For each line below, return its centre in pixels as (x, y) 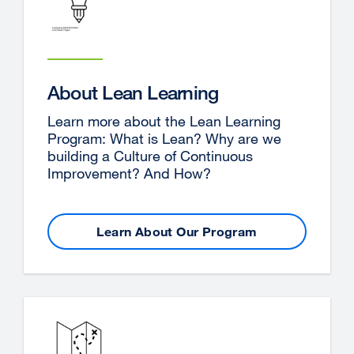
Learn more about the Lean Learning (164, 121)
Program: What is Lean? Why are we (164, 139)
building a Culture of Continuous (150, 156)
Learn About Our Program (177, 231)
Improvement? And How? (129, 173)
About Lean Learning (133, 92)
